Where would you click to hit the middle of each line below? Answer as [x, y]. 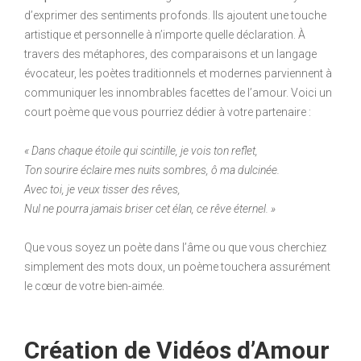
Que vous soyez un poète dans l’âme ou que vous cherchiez [175, 248]
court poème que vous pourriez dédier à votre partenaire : [168, 112]
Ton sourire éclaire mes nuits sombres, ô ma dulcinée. [152, 170]
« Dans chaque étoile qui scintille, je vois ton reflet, [141, 151]
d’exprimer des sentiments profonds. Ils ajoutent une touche [175, 16]
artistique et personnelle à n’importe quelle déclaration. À [165, 35]
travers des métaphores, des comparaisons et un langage [170, 54]
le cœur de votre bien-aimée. [94, 286]
